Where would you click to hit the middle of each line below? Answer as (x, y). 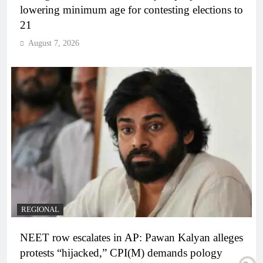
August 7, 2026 (54, 43)
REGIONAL (40, 210)
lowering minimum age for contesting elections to (131, 10)
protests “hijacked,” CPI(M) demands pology (121, 253)
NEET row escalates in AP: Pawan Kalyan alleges (131, 238)
